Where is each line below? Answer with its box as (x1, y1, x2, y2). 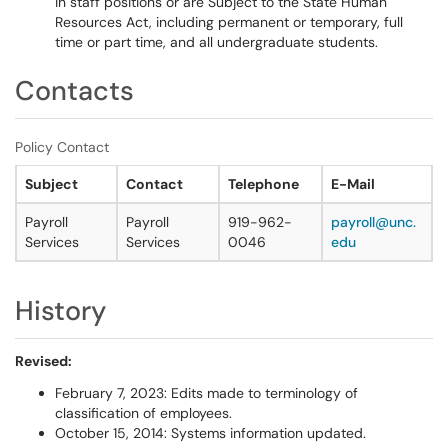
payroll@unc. (331, 213, 416, 231)
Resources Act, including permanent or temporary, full (55, 13, 403, 31)
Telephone (228, 175, 299, 193)
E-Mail (331, 175, 375, 193)
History (15, 293, 106, 328)
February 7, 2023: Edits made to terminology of (55, 384, 358, 402)
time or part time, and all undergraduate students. (55, 33, 378, 51)
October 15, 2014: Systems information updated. (55, 424, 366, 442)
